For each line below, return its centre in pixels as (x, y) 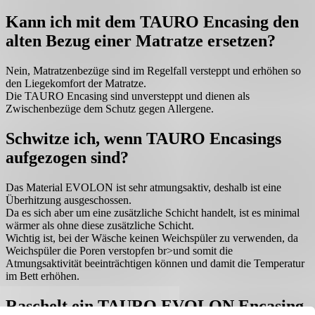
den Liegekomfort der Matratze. (76, 83)
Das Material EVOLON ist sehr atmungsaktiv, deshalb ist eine (143, 187)
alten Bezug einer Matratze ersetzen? (141, 41)
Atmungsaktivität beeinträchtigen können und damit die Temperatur (155, 263)
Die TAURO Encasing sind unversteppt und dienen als (128, 96)
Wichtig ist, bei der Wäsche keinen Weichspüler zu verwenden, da (152, 238)
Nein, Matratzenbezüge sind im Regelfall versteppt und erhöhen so (153, 70)
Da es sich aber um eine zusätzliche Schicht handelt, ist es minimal (153, 212)
